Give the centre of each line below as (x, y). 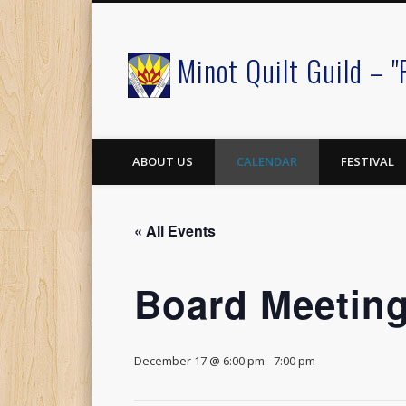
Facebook (145, 66)
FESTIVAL (367, 161)
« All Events (175, 231)
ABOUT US (163, 161)
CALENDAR (267, 161)
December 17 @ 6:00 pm (199, 361)
